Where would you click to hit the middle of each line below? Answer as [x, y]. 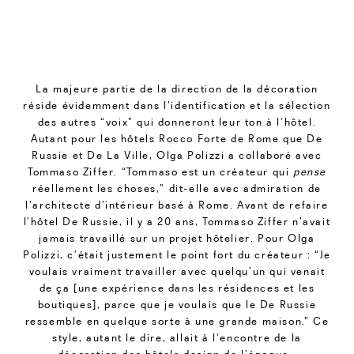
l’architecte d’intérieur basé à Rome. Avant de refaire [177, 205]
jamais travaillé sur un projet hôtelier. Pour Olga [177, 238]
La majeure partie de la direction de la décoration [177, 89]
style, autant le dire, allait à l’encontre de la [177, 338]
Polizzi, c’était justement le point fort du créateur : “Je [177, 255]
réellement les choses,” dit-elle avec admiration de [177, 188]
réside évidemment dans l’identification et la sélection [177, 105]
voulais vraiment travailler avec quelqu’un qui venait [177, 271]
